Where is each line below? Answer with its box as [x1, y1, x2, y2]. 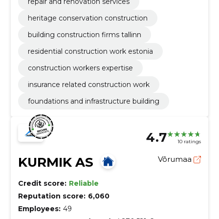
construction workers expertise [27, 64, 133, 73]
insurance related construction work [27, 80, 150, 89]
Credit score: [18, 179, 66, 188]
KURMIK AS [18, 154, 93, 171]
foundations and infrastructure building [27, 97, 159, 106]
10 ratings [177, 138, 201, 145]
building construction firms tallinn [27, 30, 141, 40]
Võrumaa [158, 154, 194, 164]
